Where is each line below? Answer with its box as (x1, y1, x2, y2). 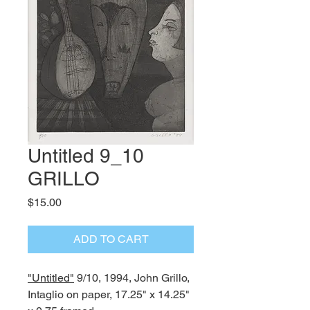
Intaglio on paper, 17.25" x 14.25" (28, 288, 190, 301)
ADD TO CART (73, 232, 149, 246)
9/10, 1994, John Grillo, (74, 271, 190, 284)
